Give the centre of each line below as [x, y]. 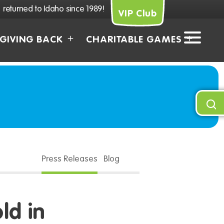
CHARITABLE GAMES [134, 40]
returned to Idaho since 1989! [53, 9]
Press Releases [71, 159]
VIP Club [138, 13]
